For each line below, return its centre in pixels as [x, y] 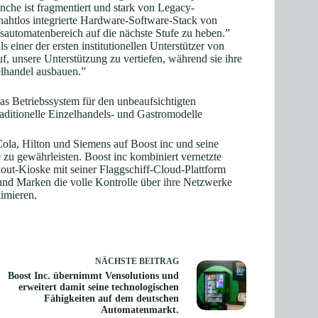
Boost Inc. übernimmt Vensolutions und [93, 276]
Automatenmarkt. [139, 310]
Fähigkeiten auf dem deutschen [111, 298]
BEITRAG [159, 261]
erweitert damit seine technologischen [98, 287]
